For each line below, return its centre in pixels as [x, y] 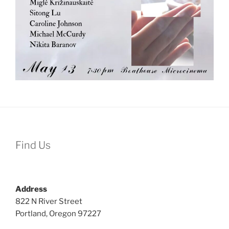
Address [31, 189]
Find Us [33, 145]
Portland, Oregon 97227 [58, 214]
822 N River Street [49, 202]
